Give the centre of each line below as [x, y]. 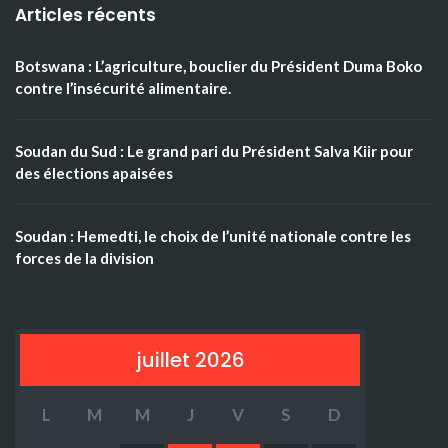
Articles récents [85, 15]
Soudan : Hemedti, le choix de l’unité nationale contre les [213, 236]
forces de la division [84, 258]
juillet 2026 [190, 360]
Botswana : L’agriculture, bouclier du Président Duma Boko [218, 66]
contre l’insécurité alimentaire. [123, 88]
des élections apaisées [94, 173]
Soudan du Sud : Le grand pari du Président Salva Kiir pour [214, 151]
